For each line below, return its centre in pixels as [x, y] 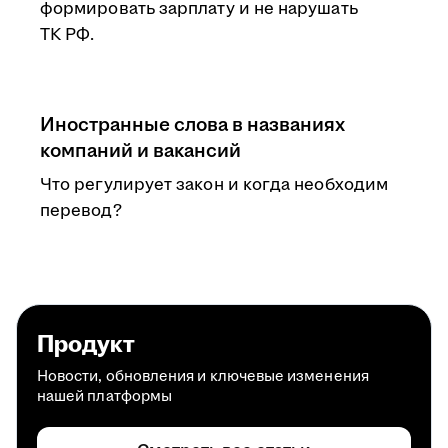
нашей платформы [105, 396]
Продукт [86, 345]
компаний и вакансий [140, 151]
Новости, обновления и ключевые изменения [203, 376]
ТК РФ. [67, 35]
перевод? [81, 211]
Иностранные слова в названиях [192, 125]
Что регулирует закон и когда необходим [214, 185]
